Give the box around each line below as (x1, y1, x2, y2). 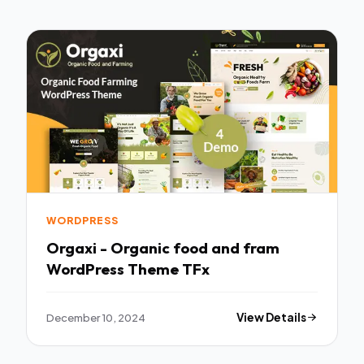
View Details (236, 310, 307, 324)
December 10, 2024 (46, 310, 145, 324)
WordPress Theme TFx (46, 258, 210, 279)
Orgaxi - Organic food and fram (46, 237, 279, 258)
